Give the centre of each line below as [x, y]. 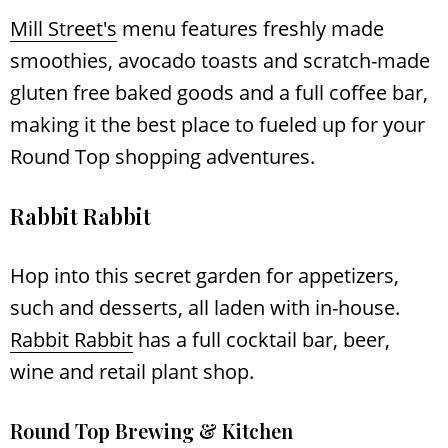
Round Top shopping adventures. [162, 156]
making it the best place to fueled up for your [217, 124]
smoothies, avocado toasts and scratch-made [220, 60]
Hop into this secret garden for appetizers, [204, 275]
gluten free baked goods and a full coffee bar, [219, 92]
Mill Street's [63, 28]
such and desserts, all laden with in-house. [205, 307]
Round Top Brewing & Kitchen [151, 430]
